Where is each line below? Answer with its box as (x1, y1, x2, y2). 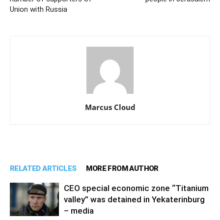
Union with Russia (10, 4, 67, 14)
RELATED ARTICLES (10, 164, 77, 173)
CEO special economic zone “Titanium (64, 183, 209, 193)
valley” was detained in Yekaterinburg (64, 194, 205, 204)
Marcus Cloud (84, 102, 136, 112)
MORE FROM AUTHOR (86, 164, 159, 173)
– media (64, 205, 94, 216)
